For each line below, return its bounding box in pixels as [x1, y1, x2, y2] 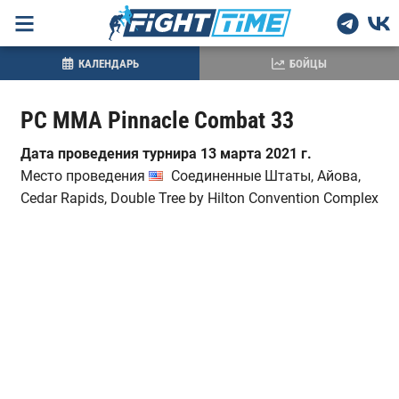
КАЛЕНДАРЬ [77, 56, 139, 70]
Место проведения [20, 167, 149, 184]
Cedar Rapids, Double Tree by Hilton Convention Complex [20, 190, 379, 207]
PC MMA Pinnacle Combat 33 [20, 107, 294, 134]
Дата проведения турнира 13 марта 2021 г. [20, 145, 312, 162]
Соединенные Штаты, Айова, [170, 167, 361, 184]
